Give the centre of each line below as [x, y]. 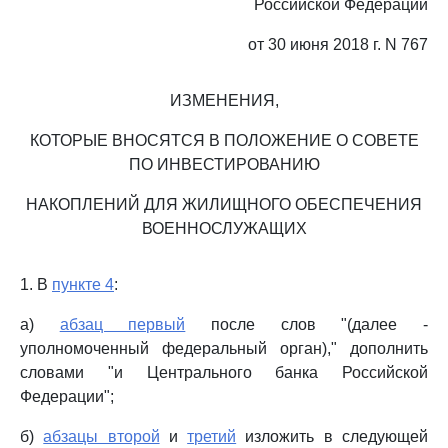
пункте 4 [83, 284]
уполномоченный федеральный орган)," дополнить [224, 348]
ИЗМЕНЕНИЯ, [224, 100]
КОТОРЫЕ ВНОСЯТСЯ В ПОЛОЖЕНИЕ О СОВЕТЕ [224, 140]
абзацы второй [101, 436]
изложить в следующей [332, 436]
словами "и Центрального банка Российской [224, 372]
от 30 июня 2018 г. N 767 [338, 44]
